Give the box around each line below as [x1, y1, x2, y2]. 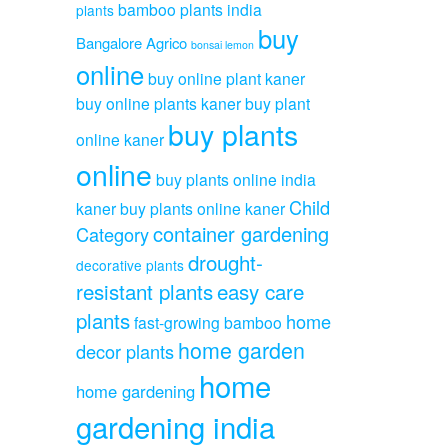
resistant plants [76, 275, 213, 306]
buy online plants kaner [76, 91, 241, 114]
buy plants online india [156, 167, 316, 190]
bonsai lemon [191, 36, 254, 52]
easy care [217, 275, 304, 306]
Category [76, 220, 149, 247]
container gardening [153, 218, 329, 248]
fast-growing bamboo [134, 310, 282, 333]
